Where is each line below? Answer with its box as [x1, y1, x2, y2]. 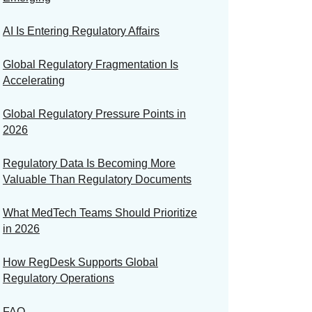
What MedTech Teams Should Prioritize [3, 206, 197, 219]
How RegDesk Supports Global [3, 256, 158, 268]
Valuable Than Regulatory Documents [3, 173, 192, 185]
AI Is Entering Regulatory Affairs [3, 24, 159, 37]
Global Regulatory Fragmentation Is [3, 58, 178, 70]
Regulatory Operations [3, 272, 114, 284]
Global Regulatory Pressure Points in [3, 107, 186, 120]
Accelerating [3, 74, 65, 86]
